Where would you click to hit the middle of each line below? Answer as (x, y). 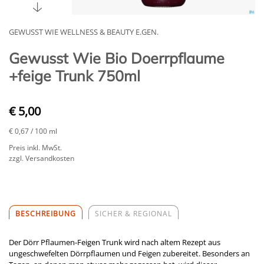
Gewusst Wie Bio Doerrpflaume (117, 58)
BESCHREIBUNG (46, 214)
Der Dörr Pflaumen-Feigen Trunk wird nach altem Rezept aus (115, 242)
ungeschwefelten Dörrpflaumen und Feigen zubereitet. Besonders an (129, 254)
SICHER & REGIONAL (133, 214)
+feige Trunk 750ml (75, 76)
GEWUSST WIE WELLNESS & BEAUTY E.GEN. (84, 32)
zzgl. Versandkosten (42, 159)
